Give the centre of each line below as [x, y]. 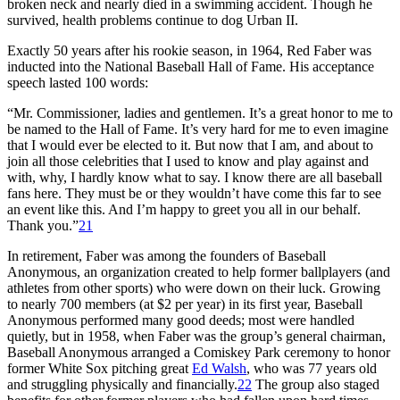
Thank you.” [43, 225]
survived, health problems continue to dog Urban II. [153, 20]
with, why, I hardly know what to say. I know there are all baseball [195, 177]
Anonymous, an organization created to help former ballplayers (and [199, 271]
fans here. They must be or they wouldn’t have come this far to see [194, 193]
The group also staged [316, 384]
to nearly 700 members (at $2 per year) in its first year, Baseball [185, 304]
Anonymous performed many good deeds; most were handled [181, 320]
